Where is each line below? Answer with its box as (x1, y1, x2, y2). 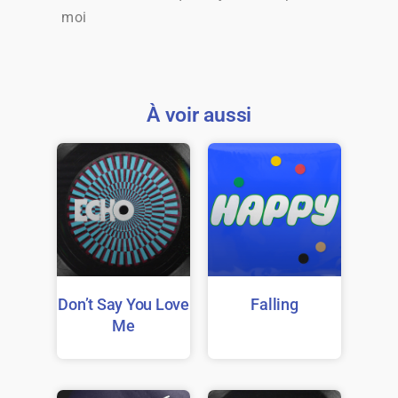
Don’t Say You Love (58, 295, 189, 314)
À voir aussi (147, 103, 251, 127)
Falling (251, 295, 298, 314)
